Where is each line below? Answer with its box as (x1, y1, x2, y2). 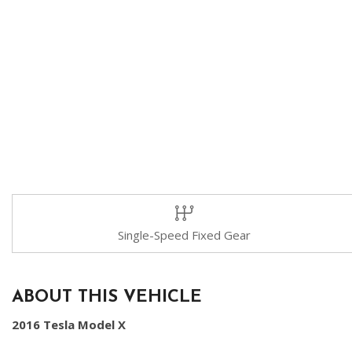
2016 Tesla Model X (12, 317, 126, 332)
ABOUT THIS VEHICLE (12, 288, 202, 306)
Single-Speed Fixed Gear (118, 227, 251, 243)
